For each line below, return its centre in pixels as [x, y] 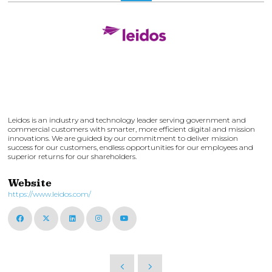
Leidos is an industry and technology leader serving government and [127, 120]
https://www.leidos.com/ [49, 194]
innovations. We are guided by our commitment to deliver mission [123, 138]
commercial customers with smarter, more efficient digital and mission [131, 129]
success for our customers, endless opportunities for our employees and [131, 147]
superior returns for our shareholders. [72, 156]
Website [30, 183]
